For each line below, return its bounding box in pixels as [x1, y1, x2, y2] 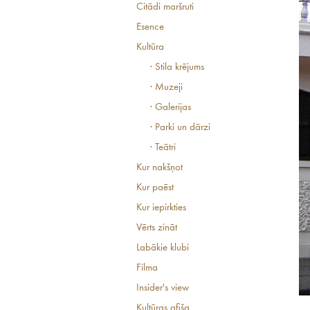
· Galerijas [150, 102, 191, 113]
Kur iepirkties [136, 203, 186, 213]
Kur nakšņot [136, 163, 183, 173]
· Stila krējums [150, 62, 204, 73]
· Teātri [150, 143, 176, 153]
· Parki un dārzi [150, 122, 210, 133]
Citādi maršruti [136, 2, 194, 12]
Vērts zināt [136, 223, 177, 233]
